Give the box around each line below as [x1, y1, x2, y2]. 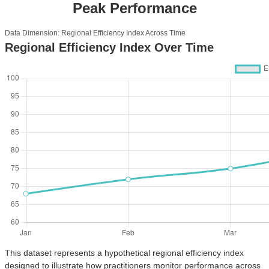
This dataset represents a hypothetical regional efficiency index [5, 247, 244, 258]
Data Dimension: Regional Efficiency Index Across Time [5, 28, 186, 37]
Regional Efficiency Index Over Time [5, 40, 214, 54]
